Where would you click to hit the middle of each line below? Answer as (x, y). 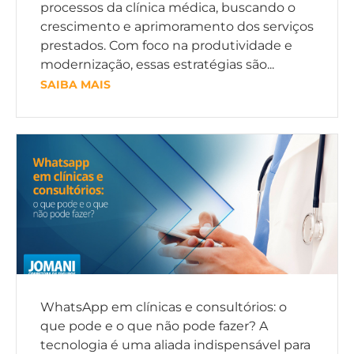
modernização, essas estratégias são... (157, 65)
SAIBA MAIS (75, 85)
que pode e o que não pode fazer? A (154, 326)
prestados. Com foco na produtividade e (166, 46)
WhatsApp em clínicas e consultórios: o (164, 307)
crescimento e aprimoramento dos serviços (177, 27)
